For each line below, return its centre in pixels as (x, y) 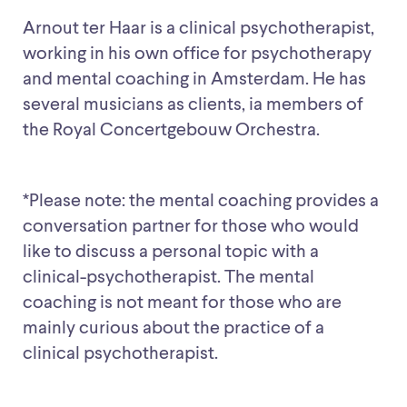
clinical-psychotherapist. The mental (169, 278)
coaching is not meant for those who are (182, 304)
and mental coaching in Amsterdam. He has (194, 80)
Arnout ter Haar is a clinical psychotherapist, (199, 30)
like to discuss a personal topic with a (171, 253)
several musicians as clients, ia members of (193, 106)
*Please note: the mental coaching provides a (201, 202)
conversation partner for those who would (191, 228)
